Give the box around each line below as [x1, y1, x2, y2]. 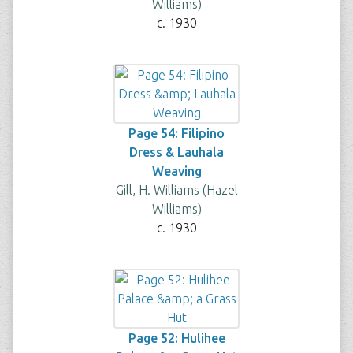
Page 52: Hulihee [128, 331, 225, 345]
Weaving [151, 164, 202, 178]
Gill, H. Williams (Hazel [115, 183, 238, 197]
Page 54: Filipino [128, 126, 225, 140]
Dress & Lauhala [129, 145, 224, 159]
